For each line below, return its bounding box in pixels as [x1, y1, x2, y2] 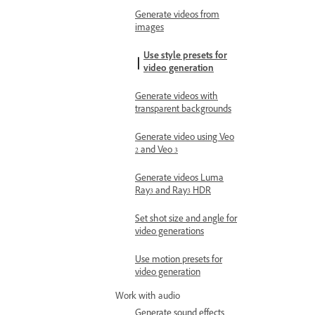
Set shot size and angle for [135, 213, 237, 227]
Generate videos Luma [135, 172, 224, 186]
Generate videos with [135, 91, 218, 105]
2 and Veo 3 [135, 144, 178, 158]
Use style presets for [143, 50, 227, 64]
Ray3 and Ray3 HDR [135, 185, 211, 199]
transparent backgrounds [135, 103, 231, 117]
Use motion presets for [135, 254, 222, 268]
